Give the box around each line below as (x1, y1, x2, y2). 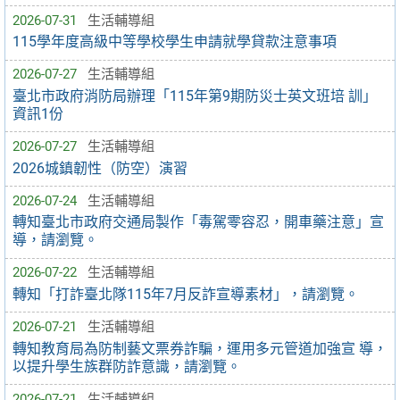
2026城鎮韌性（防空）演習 (12, 159, 187, 177)
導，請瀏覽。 (12, 231, 98, 249)
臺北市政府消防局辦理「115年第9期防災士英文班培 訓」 (12, 87, 377, 104)
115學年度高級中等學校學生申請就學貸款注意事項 (12, 33, 337, 51)
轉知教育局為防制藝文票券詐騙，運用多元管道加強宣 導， (12, 339, 387, 357)
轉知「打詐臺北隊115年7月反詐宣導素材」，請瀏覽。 (12, 285, 359, 303)
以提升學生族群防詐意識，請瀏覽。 (12, 357, 241, 375)
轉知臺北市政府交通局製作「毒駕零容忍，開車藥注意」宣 (12, 213, 384, 231)
